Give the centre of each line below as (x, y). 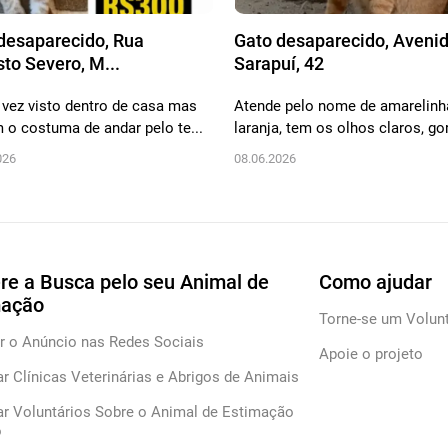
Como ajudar (376, 282)
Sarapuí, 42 (279, 64)
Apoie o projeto (371, 354)
